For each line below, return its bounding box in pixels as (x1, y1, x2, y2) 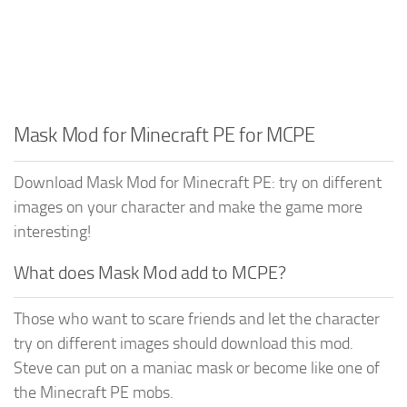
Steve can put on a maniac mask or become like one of (14, 357, 380, 378)
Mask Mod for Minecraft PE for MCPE (14, 123, 315, 147)
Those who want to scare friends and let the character (14, 308, 380, 329)
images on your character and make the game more (14, 196, 362, 217)
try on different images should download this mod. (14, 333, 353, 353)
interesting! (14, 221, 91, 242)
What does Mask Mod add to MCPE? (14, 261, 286, 283)
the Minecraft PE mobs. (14, 382, 174, 402)
